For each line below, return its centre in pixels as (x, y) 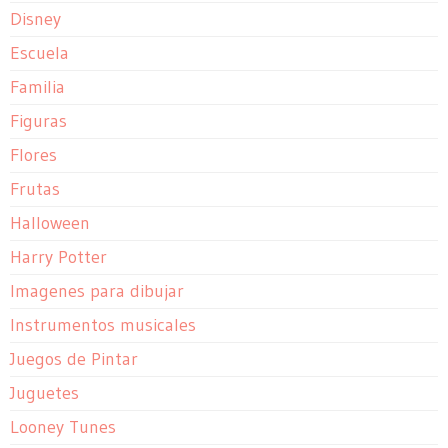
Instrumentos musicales (103, 325)
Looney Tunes (63, 427)
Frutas (35, 189)
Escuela (39, 53)
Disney (35, 19)
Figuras (38, 121)
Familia (37, 87)
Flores (33, 155)
